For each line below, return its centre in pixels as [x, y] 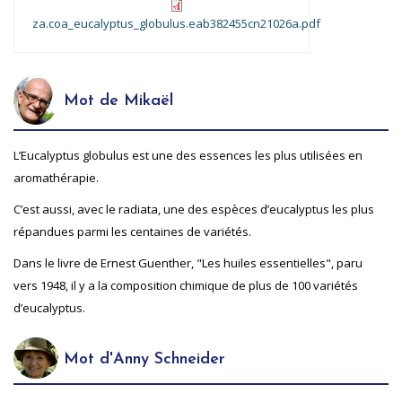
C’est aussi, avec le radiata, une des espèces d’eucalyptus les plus [194, 210]
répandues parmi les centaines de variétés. [132, 232]
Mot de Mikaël [116, 101]
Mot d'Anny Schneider [142, 359]
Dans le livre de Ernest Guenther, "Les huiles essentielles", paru [188, 263]
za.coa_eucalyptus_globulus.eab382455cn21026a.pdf [176, 24]
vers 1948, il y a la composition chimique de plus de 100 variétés [186, 286]
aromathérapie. [56, 178]
